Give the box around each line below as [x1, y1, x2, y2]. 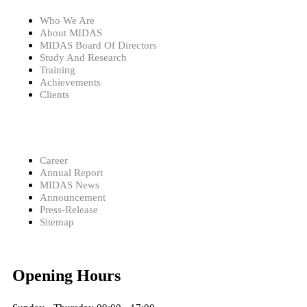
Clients [40, 88, 69, 100]
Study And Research [40, 51, 127, 63]
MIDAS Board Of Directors [40, 39, 157, 51]
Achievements [40, 76, 101, 88]
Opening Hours [12, 266, 121, 284]
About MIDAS [40, 27, 102, 38]
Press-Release [40, 204, 98, 215]
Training [40, 64, 75, 75]
